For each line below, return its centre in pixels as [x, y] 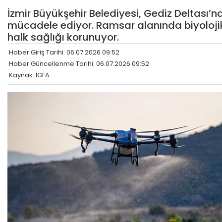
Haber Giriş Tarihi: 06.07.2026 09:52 [64, 53]
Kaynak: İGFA [29, 75]
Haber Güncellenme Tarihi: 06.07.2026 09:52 [79, 64]
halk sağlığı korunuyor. [63, 37]
